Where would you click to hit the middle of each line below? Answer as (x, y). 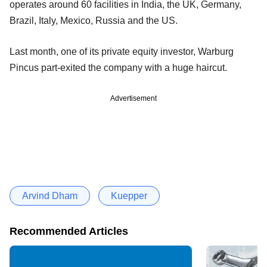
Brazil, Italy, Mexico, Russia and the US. (94, 21)
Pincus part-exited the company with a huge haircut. (118, 68)
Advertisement (133, 99)
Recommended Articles (69, 232)
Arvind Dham (50, 196)
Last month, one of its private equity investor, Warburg (122, 52)
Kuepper (129, 196)
